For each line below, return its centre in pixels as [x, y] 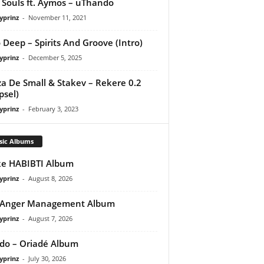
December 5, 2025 [55, 57]
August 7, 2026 [50, 218]
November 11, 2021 [57, 17]
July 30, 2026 [47, 258]
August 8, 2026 [50, 178]
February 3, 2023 [53, 108]
